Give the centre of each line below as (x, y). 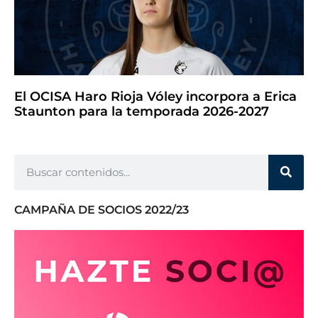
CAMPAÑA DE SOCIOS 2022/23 (102, 209)
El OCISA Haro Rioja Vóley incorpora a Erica (155, 96)
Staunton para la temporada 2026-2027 (142, 111)
